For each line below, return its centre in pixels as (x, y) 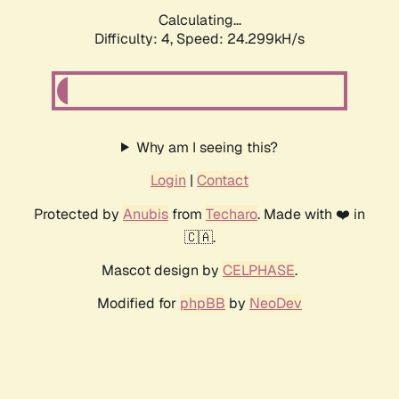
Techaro (232, 214)
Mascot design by (162, 270)
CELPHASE (259, 270)
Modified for (138, 303)
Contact (223, 180)
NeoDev (276, 303)
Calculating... (199, 20)
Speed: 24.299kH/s (240, 38)
